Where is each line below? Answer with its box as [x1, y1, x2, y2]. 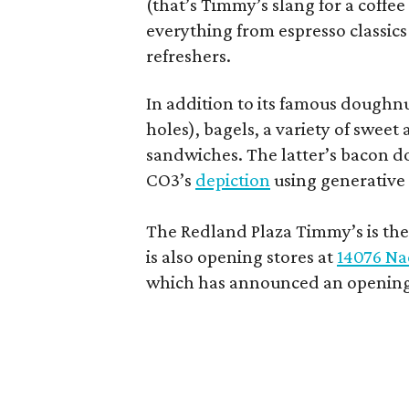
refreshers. [146, 44, 231, 67]
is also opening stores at [146, 245, 337, 267]
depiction [195, 168, 270, 191]
